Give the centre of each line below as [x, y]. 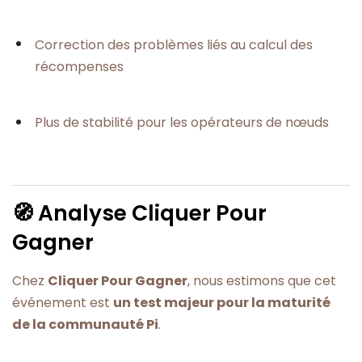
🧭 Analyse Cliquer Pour [139, 213]
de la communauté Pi [85, 325]
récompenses [79, 66]
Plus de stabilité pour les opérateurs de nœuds [182, 122]
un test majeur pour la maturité [222, 303]
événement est [63, 303]
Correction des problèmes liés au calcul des [174, 44]
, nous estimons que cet [262, 281]
